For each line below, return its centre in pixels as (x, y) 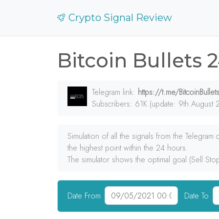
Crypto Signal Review (120, 18)
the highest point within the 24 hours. (128, 148)
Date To (197, 196)
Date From (84, 196)
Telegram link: (115, 92)
